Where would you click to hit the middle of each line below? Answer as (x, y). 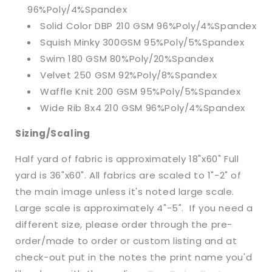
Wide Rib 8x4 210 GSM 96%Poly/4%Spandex (143, 108)
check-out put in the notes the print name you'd (134, 257)
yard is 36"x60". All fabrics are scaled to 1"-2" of (128, 175)
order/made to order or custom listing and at (126, 241)
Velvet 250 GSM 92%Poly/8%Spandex (129, 75)
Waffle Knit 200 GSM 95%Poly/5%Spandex (141, 92)
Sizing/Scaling (53, 134)
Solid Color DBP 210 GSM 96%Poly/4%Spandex (148, 26)
